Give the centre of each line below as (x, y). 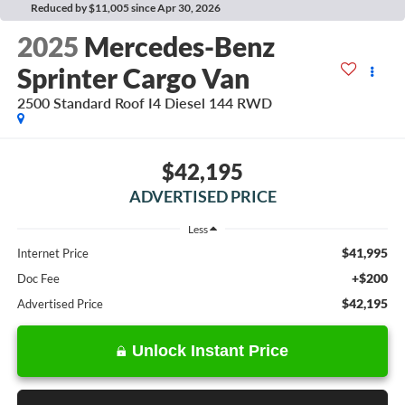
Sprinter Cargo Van (133, 78)
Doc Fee (38, 278)
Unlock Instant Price (210, 350)
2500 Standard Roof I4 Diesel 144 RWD (144, 103)
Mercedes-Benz (179, 47)
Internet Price (52, 253)
